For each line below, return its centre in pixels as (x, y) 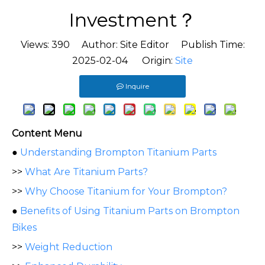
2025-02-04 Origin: (124, 61)
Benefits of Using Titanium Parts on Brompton (130, 211)
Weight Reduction (69, 247)
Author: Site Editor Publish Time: (157, 45)
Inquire (137, 86)
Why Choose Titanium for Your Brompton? (126, 192)
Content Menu (47, 134)
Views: (36, 45)
